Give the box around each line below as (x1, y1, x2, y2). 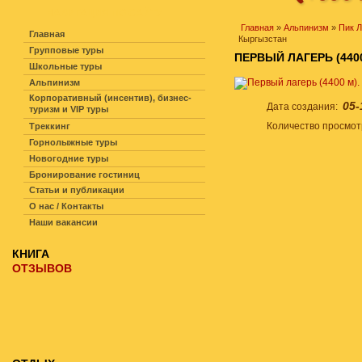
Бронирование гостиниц (29, 170, 140, 179)
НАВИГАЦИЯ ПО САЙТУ (46, 7, 162, 19)
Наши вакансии (29, 217, 98, 227)
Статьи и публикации (29, 185, 124, 195)
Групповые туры (29, 45, 103, 55)
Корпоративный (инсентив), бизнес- (29, 93, 192, 103)
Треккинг (29, 121, 70, 131)
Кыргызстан (238, 34, 287, 44)
